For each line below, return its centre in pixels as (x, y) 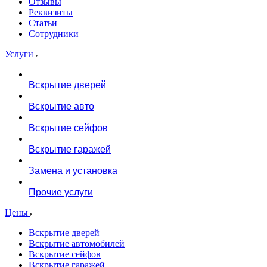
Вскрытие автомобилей (77, 243)
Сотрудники (54, 34)
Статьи (43, 23)
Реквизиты (51, 12)
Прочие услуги (61, 192)
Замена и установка (73, 171)
